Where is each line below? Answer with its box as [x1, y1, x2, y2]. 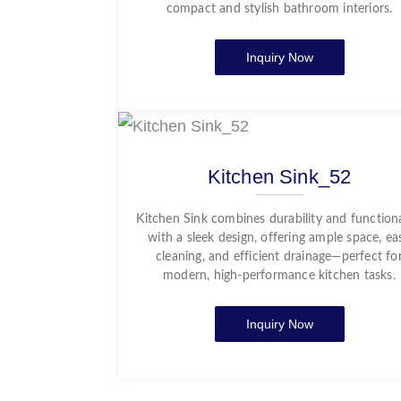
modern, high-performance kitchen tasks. [163, 269, 396, 282]
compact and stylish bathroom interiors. [166, 3, 393, 15]
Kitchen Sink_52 [207, 166, 352, 188]
